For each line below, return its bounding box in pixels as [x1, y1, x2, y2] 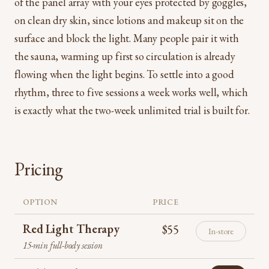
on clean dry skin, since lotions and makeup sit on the [14, 13, 244, 28]
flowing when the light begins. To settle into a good [14, 67, 234, 82]
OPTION [23, 197, 58, 208]
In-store [208, 225, 234, 237]
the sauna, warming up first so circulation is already [14, 49, 235, 64]
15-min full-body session [23, 239, 103, 252]
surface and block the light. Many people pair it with [14, 31, 239, 46]
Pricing [14, 157, 63, 181]
